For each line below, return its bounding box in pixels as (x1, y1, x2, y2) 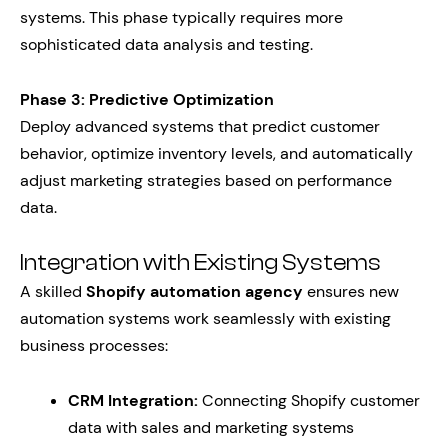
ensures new (303, 281, 399, 302)
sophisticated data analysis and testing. (20, 34, 313, 55)
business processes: (20, 335, 168, 356)
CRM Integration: (68, 390, 198, 411)
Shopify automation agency (86, 281, 303, 302)
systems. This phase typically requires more (20, 7, 343, 28)
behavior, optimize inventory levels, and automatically (20, 143, 413, 164)
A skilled (20, 281, 86, 302)
